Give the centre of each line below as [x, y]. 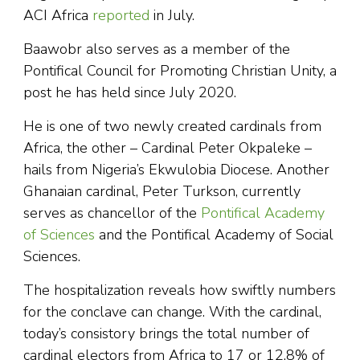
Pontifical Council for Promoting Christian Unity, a [180, 70]
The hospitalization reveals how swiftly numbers [180, 290]
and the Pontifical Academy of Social [214, 234]
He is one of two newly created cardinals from [172, 126]
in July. [172, 15]
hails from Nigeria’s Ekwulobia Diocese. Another [176, 169]
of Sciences [59, 234]
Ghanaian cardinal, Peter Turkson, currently [162, 191]
